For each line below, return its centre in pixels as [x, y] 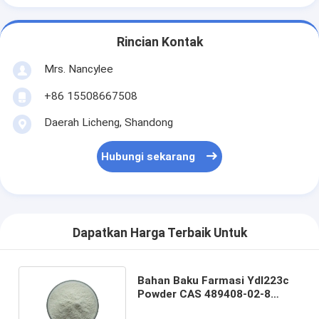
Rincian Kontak [159, 42]
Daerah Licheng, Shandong [108, 122]
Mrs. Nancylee [78, 69]
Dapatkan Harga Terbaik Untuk [159, 233]
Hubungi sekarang [148, 157]
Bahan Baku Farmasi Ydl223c [213, 280]
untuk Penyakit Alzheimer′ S [210, 307]
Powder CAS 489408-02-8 [204, 294]
